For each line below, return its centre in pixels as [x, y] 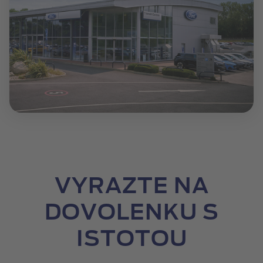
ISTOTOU [131, 239]
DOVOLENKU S [131, 213]
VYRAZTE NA [131, 186]
